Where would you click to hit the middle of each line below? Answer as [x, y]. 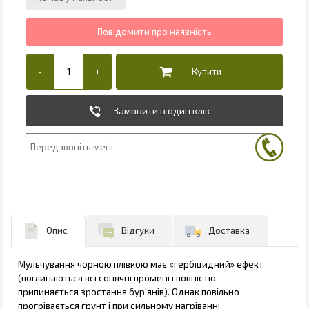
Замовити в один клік [161, 110]
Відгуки [138, 230]
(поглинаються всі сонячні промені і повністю [117, 278]
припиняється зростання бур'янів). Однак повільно [129, 291]
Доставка [229, 230]
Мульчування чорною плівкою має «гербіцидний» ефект [141, 264]
